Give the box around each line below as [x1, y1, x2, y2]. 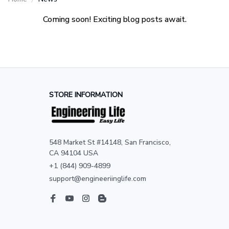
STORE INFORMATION [49, 90, 123, 100]
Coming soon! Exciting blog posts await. [42, 14, 187, 25]
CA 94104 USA [49, 148, 98, 158]
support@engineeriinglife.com [49, 174, 146, 184]
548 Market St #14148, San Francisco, [49, 138, 171, 147]
